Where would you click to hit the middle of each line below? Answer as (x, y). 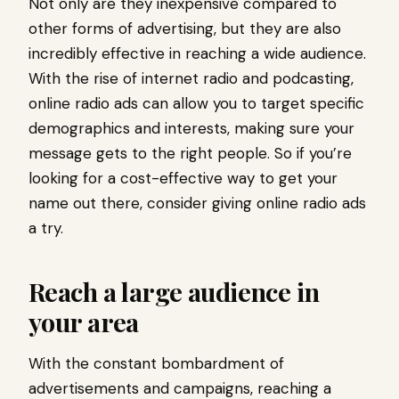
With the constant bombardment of (156, 364)
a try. (46, 228)
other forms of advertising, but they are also (185, 29)
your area (84, 322)
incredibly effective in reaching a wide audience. (197, 54)
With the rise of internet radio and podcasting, (191, 79)
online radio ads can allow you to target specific (196, 104)
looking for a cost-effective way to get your (183, 179)
